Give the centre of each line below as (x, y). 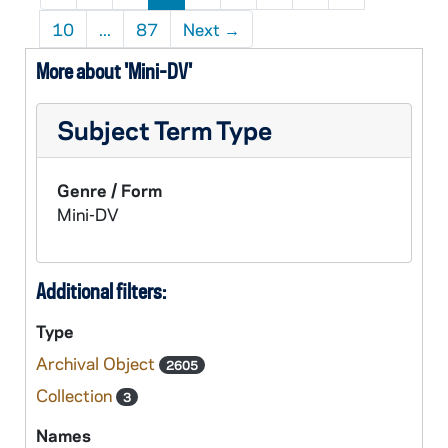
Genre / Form (109, 190)
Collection (76, 395)
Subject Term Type (164, 129)
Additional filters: (101, 291)
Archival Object (97, 363)
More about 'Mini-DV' (114, 71)
